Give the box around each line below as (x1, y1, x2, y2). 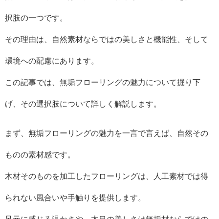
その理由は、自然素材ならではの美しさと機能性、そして (5, 35, 208, 44)
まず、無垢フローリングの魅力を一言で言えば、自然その (5, 129, 208, 137)
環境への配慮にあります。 (5, 57, 99, 65)
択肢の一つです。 (5, 14, 67, 22)
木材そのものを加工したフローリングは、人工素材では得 (5, 172, 208, 180)
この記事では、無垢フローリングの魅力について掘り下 (5, 78, 200, 87)
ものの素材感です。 (5, 151, 75, 159)
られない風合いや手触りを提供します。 (5, 194, 146, 202)
